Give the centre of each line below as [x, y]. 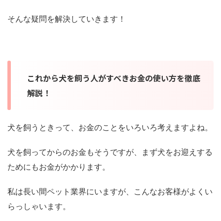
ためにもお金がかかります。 [59, 166]
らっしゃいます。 [39, 206]
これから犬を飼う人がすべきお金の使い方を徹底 [114, 78]
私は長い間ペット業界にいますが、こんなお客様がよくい [110, 191]
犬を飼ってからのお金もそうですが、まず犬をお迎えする [110, 152]
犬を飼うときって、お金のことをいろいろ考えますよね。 [110, 127]
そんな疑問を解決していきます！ [67, 18]
